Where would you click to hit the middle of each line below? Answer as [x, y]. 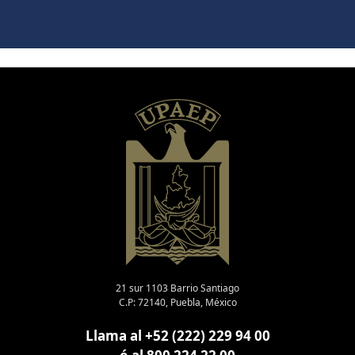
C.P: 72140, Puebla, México [177, 302]
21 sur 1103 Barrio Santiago [177, 288]
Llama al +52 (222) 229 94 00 [177, 335]
